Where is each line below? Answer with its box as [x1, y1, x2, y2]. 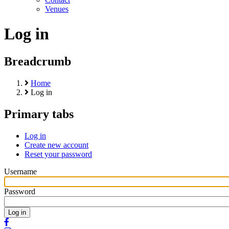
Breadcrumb [4, 54, 71, 68]
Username [4, 167, 37, 176]
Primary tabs [4, 107, 74, 121]
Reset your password [25, 149, 92, 158]
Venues [45, 5, 68, 13]
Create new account [25, 140, 88, 149]
